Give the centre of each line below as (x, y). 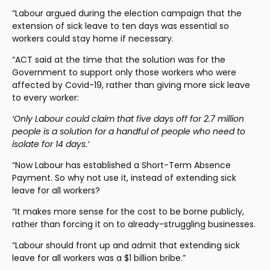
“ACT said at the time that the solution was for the (119, 60)
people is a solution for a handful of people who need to (129, 131)
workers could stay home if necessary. (93, 39)
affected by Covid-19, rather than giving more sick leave (131, 85)
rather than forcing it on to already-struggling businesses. (134, 224)
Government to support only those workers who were (124, 72)
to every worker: (46, 98)
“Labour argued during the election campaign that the (127, 13)
